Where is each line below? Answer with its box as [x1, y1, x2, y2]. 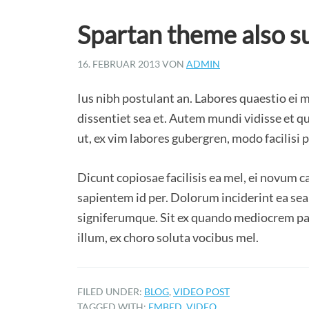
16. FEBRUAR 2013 [77, 58, 160, 70]
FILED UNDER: [77, 286, 144, 297]
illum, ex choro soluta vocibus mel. [77, 230, 259, 245]
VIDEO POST [173, 286, 230, 297]
